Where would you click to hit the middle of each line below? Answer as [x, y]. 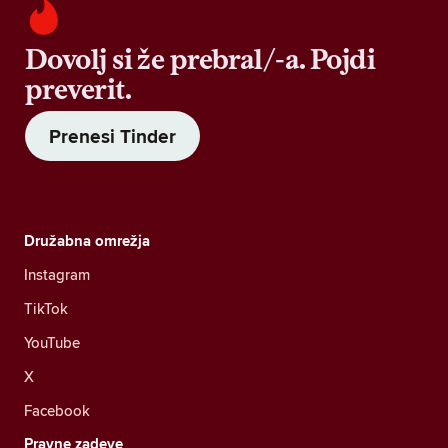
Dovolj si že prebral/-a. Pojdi [200, 59]
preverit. [78, 89]
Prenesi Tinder [112, 136]
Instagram [57, 274]
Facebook [57, 410]
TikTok [46, 308]
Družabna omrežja [87, 241]
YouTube [52, 342]
